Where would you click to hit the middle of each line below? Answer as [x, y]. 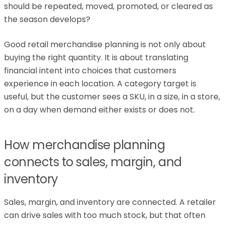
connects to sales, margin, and [93, 162]
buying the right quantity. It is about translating [96, 58]
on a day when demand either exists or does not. [99, 110]
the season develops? [47, 19]
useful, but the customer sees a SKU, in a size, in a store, [112, 97]
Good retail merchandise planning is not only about [105, 44]
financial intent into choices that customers [90, 71]
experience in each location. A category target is [100, 84]
